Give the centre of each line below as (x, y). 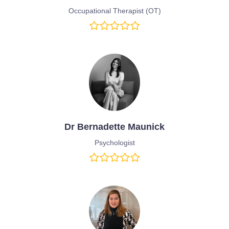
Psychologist (114, 142)
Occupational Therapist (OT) (114, 11)
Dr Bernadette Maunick (114, 127)
